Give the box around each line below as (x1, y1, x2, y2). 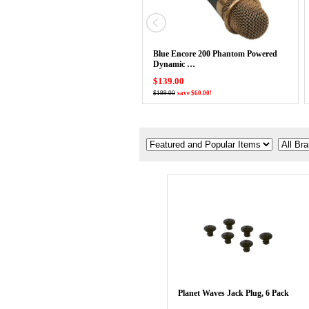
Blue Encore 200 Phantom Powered (153, 49, 277, 59)
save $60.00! (177, 90, 212, 97)
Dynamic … (153, 59, 195, 69)
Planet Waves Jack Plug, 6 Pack (177, 288, 289, 298)
